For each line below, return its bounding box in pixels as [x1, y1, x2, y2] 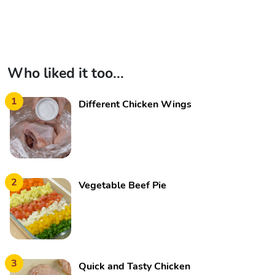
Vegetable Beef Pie [79, 179, 166, 192]
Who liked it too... [7, 63, 124, 83]
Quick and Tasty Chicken [79, 260, 190, 273]
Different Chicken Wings [79, 98, 192, 111]
